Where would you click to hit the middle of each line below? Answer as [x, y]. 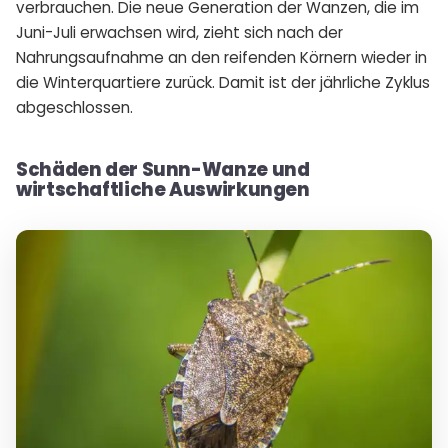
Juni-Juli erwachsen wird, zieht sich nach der [179, 32]
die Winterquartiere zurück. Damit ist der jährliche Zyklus [223, 82]
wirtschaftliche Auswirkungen [163, 189]
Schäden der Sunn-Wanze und [163, 169]
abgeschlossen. [74, 107]
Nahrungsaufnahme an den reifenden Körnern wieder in [221, 57]
